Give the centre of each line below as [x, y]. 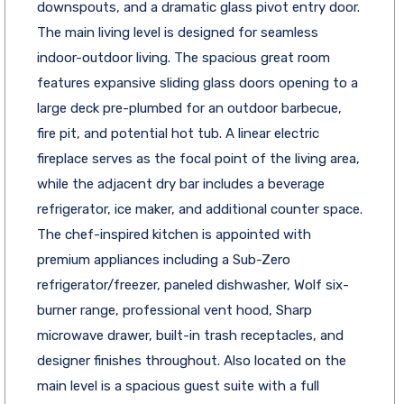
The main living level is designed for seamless [178, 32]
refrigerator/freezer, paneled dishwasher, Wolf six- [193, 285]
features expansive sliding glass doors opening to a [197, 83]
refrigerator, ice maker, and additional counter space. [200, 209]
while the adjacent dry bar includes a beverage [181, 184]
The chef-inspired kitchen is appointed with [174, 234]
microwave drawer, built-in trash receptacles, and [190, 335]
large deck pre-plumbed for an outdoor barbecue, [189, 108]
